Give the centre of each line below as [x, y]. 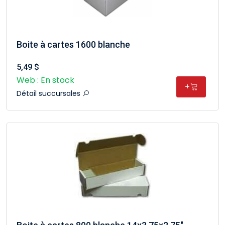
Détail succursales [49, 93]
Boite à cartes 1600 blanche [73, 44]
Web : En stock [45, 80]
